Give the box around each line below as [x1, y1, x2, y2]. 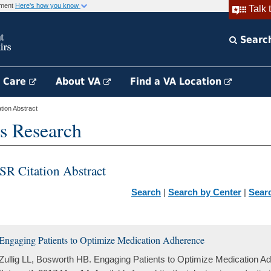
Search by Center [168, 187, 241, 197]
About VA [56, 76, 103, 87]
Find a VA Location [130, 76, 224, 87]
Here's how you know [15, 2, 80, 9]
